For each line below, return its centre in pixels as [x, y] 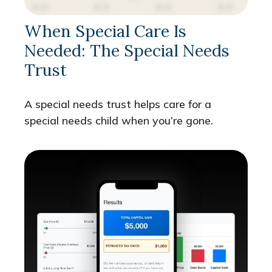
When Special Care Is [105, 31]
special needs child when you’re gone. [119, 121]
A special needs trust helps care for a [118, 104]
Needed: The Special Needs [127, 51]
